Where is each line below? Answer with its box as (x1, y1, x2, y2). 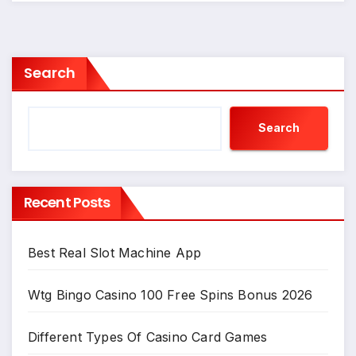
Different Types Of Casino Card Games (28, 328, 268, 345)
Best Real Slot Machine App (28, 244, 202, 261)
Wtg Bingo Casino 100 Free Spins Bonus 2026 (28, 286, 313, 303)
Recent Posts (24, 192, 110, 212)
